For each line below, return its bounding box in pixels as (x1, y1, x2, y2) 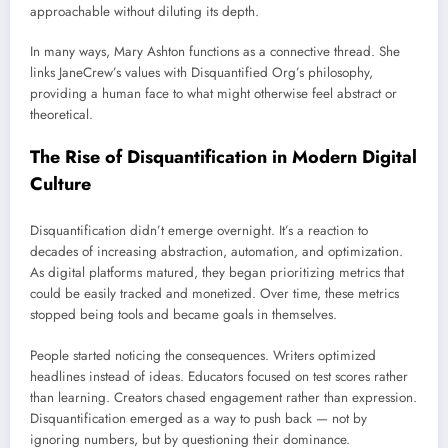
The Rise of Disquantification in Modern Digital (30, 143, 417, 170)
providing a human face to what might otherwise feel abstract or (30, 83, 397, 103)
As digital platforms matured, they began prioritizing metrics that (30, 263, 404, 283)
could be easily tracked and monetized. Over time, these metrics (30, 284, 399, 304)
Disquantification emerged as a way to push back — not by (30, 408, 367, 428)
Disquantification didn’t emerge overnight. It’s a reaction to (30, 221, 368, 241)
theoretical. (30, 104, 93, 124)
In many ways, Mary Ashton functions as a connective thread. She (30, 41, 400, 61)
